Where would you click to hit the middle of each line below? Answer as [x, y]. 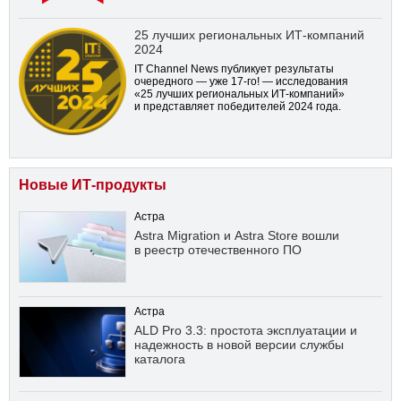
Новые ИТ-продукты [93, 185]
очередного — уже [183, 82]
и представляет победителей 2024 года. [238, 107]
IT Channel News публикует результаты [234, 69]
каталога [160, 359]
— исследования [304, 82]
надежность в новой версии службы [239, 345]
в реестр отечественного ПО [218, 250]
